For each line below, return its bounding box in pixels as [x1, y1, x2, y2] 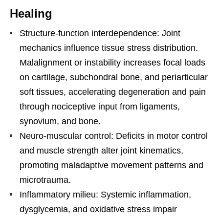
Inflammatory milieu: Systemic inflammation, [20, 189, 191, 199]
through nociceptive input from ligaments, [20, 101, 180, 111]
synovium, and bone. [20, 116, 101, 126]
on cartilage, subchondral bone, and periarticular [20, 72, 208, 82]
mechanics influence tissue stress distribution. [20, 43, 198, 53]
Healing [10, 6, 52, 20]
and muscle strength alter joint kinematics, [20, 145, 183, 155]
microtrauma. [20, 175, 71, 185]
